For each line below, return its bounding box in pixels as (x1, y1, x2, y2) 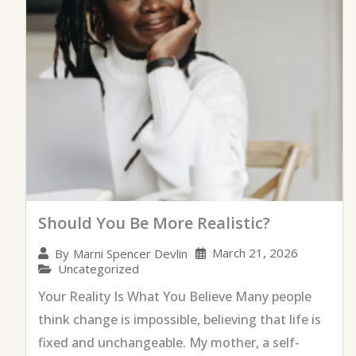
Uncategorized (58, 261, 139, 277)
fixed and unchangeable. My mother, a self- (38, 334, 300, 352)
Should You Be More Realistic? (38, 212, 270, 234)
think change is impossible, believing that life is (38, 311, 321, 329)
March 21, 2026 (212, 245, 298, 261)
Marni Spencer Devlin (73, 245, 188, 261)
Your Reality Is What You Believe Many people (38, 288, 311, 306)
